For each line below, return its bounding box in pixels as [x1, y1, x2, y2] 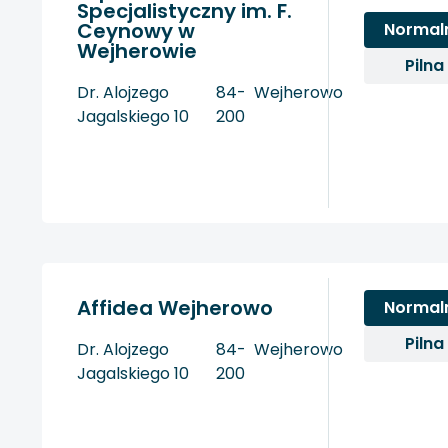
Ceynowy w [77, 17, 195, 46]
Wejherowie [77, 37, 197, 66]
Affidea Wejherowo [77, 293, 273, 322]
